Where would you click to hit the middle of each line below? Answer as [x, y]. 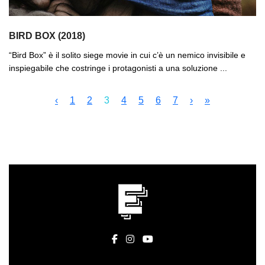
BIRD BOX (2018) [47, 35]
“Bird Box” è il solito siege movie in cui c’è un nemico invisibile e [127, 55]
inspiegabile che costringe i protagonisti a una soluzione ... [118, 68]
